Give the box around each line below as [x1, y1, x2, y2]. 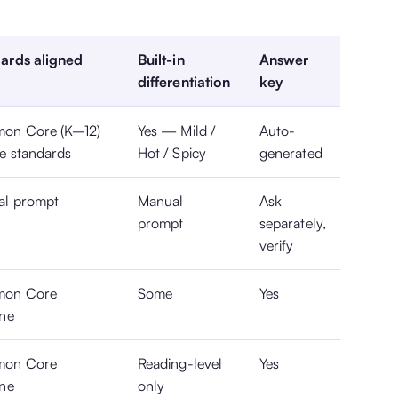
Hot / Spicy [138, 143, 206, 162]
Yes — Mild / [138, 121, 216, 139]
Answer [259, 50, 309, 68]
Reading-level [138, 354, 223, 372]
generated [259, 143, 322, 162]
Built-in [138, 50, 185, 68]
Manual [138, 191, 184, 210]
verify [259, 235, 294, 254]
